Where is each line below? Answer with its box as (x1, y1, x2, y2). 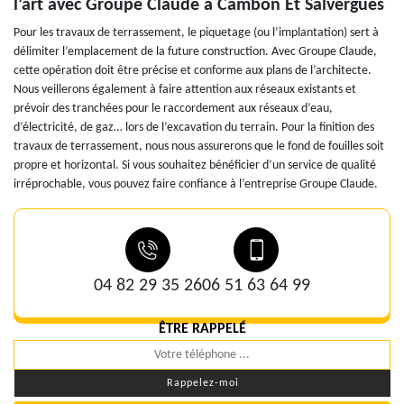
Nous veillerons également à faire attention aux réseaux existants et (14, 83, 356, 97)
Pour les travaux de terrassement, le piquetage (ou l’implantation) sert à (14, 26, 379, 41)
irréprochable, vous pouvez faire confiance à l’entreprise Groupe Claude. (14, 178, 378, 192)
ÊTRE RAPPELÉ (158, 322, 246, 337)
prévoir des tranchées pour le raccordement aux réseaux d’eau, (14, 102, 333, 116)
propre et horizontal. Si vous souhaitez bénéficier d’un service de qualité (14, 159, 376, 173)
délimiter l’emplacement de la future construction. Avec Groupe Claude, (14, 45, 377, 60)
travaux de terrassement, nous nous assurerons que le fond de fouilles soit (14, 140, 384, 154)
